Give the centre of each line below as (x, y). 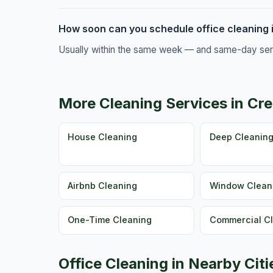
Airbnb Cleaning (103, 186)
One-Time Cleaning (110, 220)
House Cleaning (103, 136)
